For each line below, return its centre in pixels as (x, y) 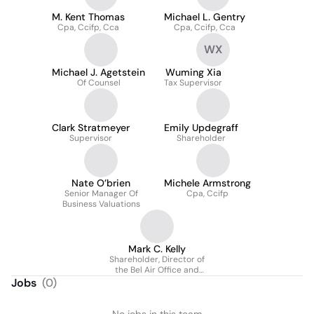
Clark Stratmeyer (91, 128)
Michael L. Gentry (205, 17)
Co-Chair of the (157, 280)
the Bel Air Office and (157, 270)
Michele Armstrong (207, 183)
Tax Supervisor (193, 83)
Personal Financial (157, 291)
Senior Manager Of (101, 193)
